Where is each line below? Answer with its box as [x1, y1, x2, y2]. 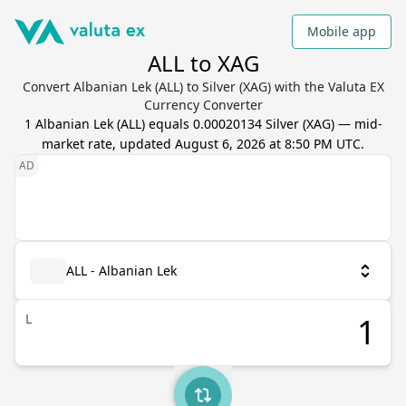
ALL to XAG [147, 48, 259, 78]
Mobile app [307, 23, 376, 40]
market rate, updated [42, 135, 175, 152]
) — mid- [330, 115, 382, 132]
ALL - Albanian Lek [66, 262, 177, 279]
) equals [140, 115, 193, 132]
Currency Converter [143, 96, 263, 113]
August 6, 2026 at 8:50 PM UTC [175, 135, 361, 152]
